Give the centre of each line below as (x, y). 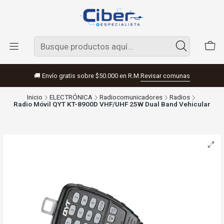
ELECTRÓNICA (71, 97)
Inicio (35, 97)
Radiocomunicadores (131, 97)
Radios (180, 97)
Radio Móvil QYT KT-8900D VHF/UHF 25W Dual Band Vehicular (112, 104)
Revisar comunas (165, 76)
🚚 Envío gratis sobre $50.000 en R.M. (87, 75)
